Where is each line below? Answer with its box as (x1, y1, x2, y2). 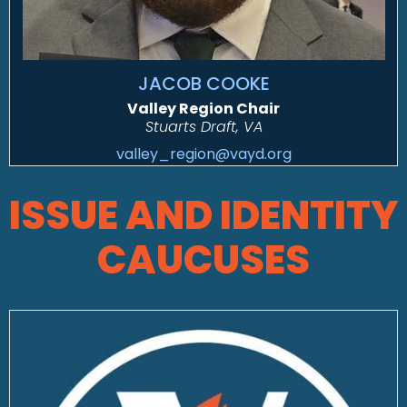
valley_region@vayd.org (115, 144, 292, 165)
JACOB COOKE (137, 71, 270, 97)
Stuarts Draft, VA (144, 116, 263, 138)
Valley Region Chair (127, 98, 280, 120)
